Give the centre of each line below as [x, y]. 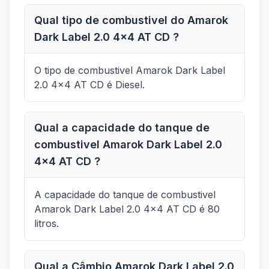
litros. [47, 224]
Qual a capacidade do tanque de [122, 128]
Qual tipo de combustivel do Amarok [131, 20]
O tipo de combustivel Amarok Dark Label [130, 71]
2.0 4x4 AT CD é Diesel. [89, 85]
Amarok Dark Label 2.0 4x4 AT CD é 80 [127, 209]
